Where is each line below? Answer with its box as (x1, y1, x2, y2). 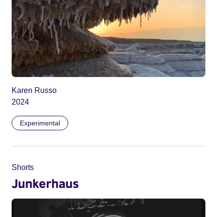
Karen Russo (12, 86, 57, 95)
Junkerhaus (12, 176, 79, 191)
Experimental (20, 119, 60, 127)
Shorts (12, 163, 34, 172)
